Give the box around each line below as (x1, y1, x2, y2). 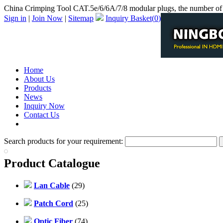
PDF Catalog (24, 119, 65, 128)
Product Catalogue (4, 156, 100, 170)
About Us (24, 75, 55, 83)
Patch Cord (34, 199, 73, 208)
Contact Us (24, 111, 59, 119)
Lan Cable (34, 181, 70, 190)
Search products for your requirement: (4, 137, 125, 145)
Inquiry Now (24, 102, 65, 110)
